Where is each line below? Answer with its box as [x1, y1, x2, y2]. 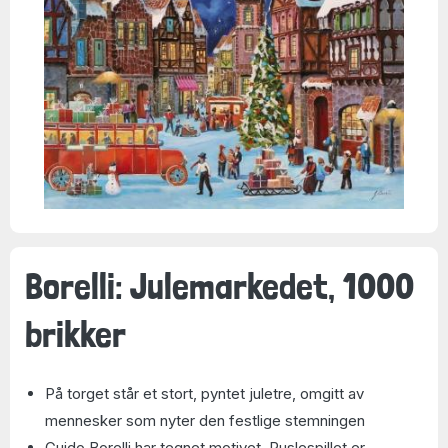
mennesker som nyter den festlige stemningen [45, 411, 365, 430]
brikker [25, 311, 126, 356]
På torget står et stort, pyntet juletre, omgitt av [45, 384, 364, 403]
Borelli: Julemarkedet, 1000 [25, 263, 414, 308]
